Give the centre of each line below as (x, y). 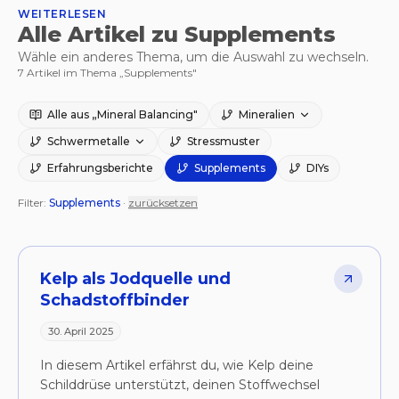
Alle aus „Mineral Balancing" (122, 114)
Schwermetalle (89, 141)
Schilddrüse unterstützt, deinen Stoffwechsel (180, 385)
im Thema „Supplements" (129, 73)
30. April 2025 (81, 331)
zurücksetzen (163, 203)
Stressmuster (224, 141)
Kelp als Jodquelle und (135, 279)
